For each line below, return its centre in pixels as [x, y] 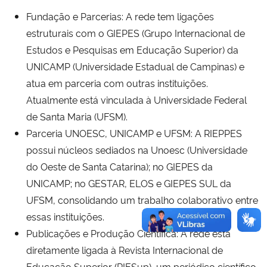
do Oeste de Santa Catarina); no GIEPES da [119, 167]
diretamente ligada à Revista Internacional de [125, 250]
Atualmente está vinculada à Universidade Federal [136, 100]
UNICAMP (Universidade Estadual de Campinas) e [135, 66]
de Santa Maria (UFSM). [77, 117]
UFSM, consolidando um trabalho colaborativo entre [142, 200]
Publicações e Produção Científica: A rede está [128, 233]
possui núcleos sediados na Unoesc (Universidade [137, 150]
